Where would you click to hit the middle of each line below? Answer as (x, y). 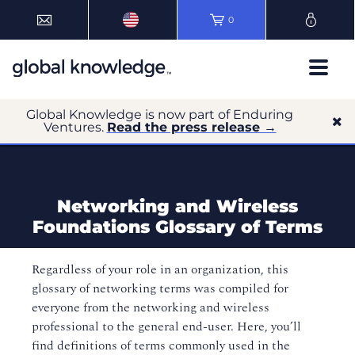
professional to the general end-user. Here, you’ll (166, 326)
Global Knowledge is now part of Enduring (160, 115)
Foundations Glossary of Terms (177, 227)
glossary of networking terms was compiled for (160, 288)
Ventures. (75, 127)
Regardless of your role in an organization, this (160, 269)
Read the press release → (191, 127)
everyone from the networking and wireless (151, 307)
